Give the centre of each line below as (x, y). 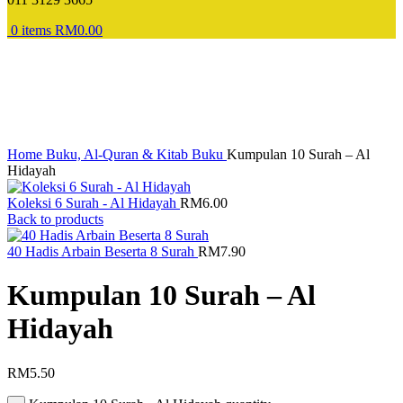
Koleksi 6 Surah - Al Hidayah (94, 202)
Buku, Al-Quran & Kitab (119, 154)
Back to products (55, 219)
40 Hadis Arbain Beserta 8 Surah (103, 251)
